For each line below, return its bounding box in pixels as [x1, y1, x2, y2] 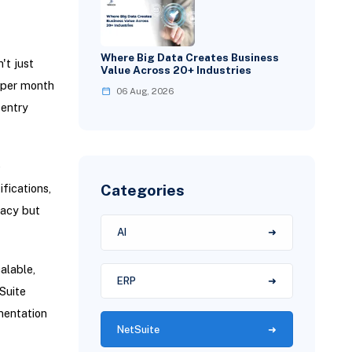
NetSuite [117, 323, 160, 335]
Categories [101, 180, 185, 199]
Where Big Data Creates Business [101, 51, 280, 64]
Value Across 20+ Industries [101, 64, 252, 77]
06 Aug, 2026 [116, 85, 174, 97]
